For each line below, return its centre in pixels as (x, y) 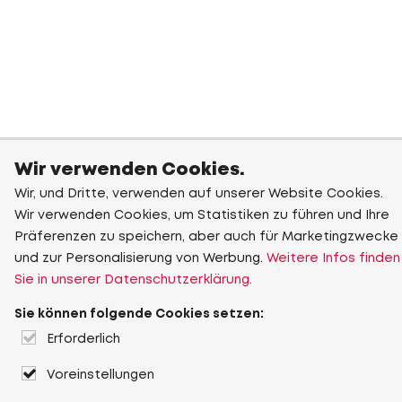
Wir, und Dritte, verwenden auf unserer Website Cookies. (199, 194)
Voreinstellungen (100, 375)
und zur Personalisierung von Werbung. (140, 258)
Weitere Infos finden (333, 258)
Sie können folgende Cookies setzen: (139, 314)
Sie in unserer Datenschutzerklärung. (133, 280)
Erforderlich (83, 339)
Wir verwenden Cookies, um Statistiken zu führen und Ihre (202, 215)
